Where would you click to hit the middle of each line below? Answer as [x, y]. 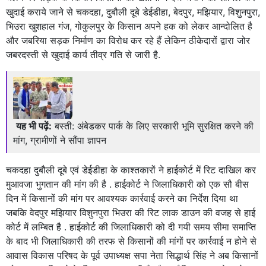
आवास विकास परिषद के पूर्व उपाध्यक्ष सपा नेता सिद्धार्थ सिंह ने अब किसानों [132, 256]
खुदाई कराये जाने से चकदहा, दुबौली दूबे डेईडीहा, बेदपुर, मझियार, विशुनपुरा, [133, 12]
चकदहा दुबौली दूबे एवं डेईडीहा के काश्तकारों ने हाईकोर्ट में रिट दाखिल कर [131, 170]
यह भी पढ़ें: [34, 126]
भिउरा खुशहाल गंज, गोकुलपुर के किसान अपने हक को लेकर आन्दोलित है [129, 26]
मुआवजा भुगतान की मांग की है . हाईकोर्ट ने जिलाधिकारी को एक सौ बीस [127, 184]
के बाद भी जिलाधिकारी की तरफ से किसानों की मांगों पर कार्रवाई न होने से [131, 241]
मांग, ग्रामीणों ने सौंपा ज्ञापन [60, 140]
